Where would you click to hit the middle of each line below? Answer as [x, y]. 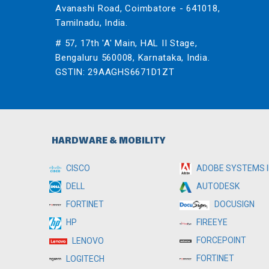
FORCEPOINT [220, 240]
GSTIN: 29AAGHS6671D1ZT [115, 72]
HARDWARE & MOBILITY [108, 141]
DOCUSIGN [233, 204]
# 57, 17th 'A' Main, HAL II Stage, [126, 43]
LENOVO [87, 240]
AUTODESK [217, 186]
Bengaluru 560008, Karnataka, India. [133, 58]
